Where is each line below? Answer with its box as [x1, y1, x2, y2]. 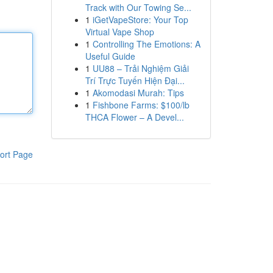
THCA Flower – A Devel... [85, 111, 184, 123]
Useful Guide [85, 50, 135, 62]
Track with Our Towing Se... [85, 1, 191, 13]
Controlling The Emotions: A [92, 38, 200, 50]
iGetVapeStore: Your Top [92, 13, 188, 26]
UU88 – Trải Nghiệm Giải [92, 62, 189, 74]
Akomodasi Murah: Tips [92, 87, 184, 99]
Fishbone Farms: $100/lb [92, 99, 190, 111]
